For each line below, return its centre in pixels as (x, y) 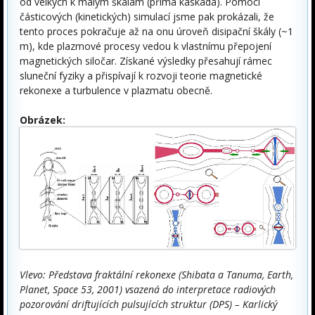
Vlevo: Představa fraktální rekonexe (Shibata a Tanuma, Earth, (156, 274)
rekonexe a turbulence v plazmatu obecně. (116, 91)
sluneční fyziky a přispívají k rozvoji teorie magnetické (141, 76)
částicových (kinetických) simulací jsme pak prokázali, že (147, 17)
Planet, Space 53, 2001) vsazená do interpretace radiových (148, 289)
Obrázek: (43, 120)
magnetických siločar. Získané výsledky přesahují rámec (146, 61)
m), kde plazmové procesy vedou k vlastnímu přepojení (146, 46)
